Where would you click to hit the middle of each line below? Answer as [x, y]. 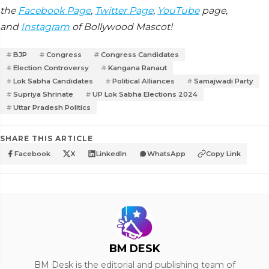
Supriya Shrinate [43, 94]
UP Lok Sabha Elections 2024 [145, 94]
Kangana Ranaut [138, 68]
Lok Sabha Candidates [53, 81]
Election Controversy [51, 68]
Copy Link [223, 153]
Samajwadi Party [224, 81]
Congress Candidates [140, 54]
